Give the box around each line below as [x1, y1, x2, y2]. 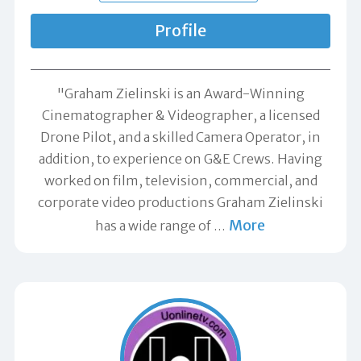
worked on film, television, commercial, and [44, 172, 317, 189]
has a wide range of [95, 218, 214, 234]
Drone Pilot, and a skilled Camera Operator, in [40, 129, 321, 146]
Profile [155, 20, 206, 40]
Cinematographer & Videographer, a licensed [41, 107, 320, 124]
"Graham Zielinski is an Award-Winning [56, 85, 305, 102]
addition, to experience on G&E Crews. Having [39, 151, 322, 168]
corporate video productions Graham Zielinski [38, 194, 323, 211]
